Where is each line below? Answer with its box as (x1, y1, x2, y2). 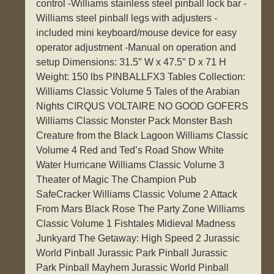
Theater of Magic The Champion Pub (36, 174, 197, 185)
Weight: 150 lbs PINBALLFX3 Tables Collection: (36, 72, 246, 83)
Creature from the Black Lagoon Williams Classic (36, 130, 249, 141)
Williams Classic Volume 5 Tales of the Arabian (36, 86, 240, 97)
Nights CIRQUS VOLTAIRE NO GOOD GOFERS (36, 101, 249, 112)
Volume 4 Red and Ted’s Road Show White (36, 145, 224, 156)
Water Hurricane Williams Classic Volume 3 (36, 160, 225, 171)
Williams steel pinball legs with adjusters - (36, 13, 218, 24)
